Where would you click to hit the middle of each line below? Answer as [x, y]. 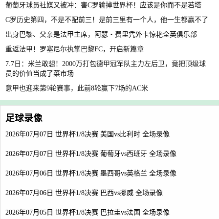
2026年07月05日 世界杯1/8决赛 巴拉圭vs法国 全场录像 [88, 213]
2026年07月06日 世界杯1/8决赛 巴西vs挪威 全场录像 [84, 193]
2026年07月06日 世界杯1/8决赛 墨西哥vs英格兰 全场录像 [91, 174]
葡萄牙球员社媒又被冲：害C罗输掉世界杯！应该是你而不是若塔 [103, 5]
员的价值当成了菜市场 [40, 74]
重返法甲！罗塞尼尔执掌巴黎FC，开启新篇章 [75, 49]
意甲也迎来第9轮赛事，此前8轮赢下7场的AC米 [77, 88]
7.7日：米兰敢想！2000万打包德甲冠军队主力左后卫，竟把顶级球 [106, 64]
